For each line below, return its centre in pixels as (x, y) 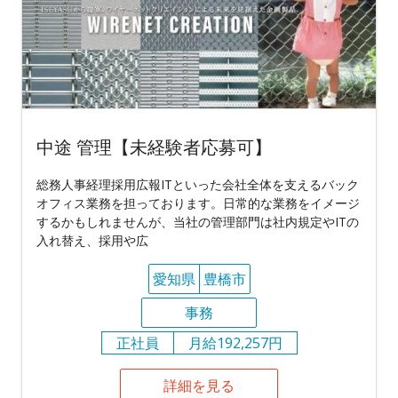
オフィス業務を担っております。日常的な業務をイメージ (198, 203)
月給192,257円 (235, 342)
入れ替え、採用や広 (92, 240)
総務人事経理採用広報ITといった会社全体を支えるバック (198, 184)
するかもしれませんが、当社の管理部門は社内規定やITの (198, 221)
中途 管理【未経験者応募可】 (154, 147)
